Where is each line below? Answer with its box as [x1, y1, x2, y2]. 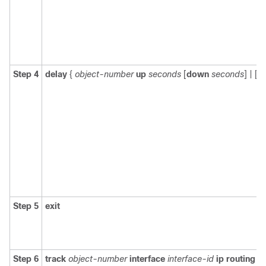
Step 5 [13, 201, 39, 211]
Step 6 [13, 254, 39, 264]
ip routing [216, 254, 255, 264]
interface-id [167, 254, 214, 264]
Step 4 [13, 69, 39, 79]
